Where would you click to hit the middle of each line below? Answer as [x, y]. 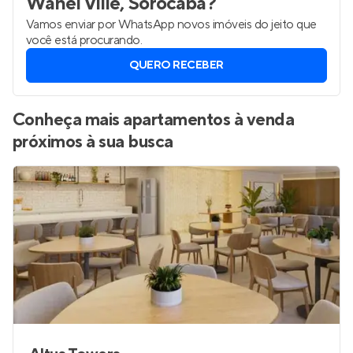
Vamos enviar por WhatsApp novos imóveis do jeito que [171, 24]
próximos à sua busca [93, 142]
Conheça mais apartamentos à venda [154, 120]
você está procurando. [84, 40]
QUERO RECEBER [176, 65]
